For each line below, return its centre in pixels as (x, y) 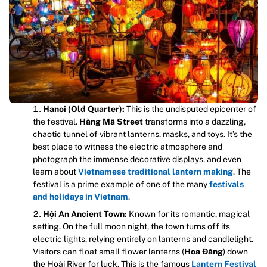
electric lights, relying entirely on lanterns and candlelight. (143, 239)
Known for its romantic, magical (188, 214)
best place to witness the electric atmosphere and (128, 147)
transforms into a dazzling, (194, 122)
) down (235, 252)
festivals (226, 184)
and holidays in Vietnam (80, 197)
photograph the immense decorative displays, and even (137, 159)
